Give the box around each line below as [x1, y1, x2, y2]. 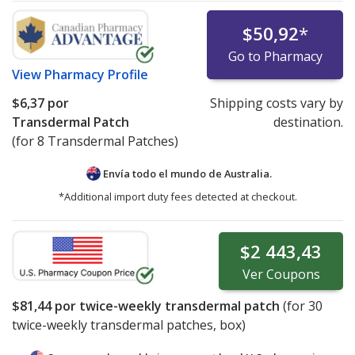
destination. [273, 113, 343, 131]
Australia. [224, 166, 272, 181]
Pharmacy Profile [44, 65, 148, 83]
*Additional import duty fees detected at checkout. [58, 189, 297, 204]
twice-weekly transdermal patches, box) [12, 315, 246, 334]
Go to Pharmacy [227, 47, 323, 65]
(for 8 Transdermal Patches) [12, 132, 178, 150]
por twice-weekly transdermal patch [52, 296, 280, 315]
